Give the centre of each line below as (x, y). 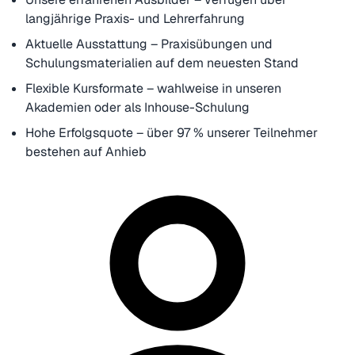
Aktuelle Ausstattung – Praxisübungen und (149, 44)
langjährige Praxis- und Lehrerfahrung (135, 18)
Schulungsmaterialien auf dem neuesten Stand (162, 63)
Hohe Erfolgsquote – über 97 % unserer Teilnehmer (172, 132)
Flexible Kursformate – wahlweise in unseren (153, 88)
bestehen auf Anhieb (88, 151)
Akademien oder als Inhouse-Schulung (137, 107)
